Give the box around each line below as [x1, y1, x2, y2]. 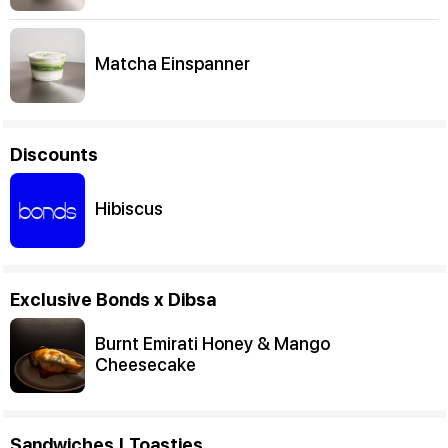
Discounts [10, 143, 98, 165]
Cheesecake [95, 353, 196, 375]
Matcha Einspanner [95, 52, 250, 74]
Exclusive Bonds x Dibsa [10, 289, 216, 311]
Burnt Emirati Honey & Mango [95, 332, 330, 354]
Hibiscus [95, 197, 163, 219]
